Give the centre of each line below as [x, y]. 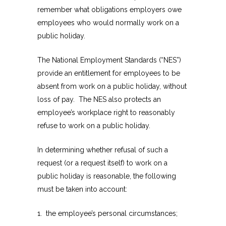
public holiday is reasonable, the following [107, 176]
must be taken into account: [82, 189]
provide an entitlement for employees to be [109, 73]
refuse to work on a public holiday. [94, 125]
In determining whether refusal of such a [103, 150]
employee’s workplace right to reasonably [106, 112]
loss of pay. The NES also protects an [99, 99]
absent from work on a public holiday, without [112, 86]
